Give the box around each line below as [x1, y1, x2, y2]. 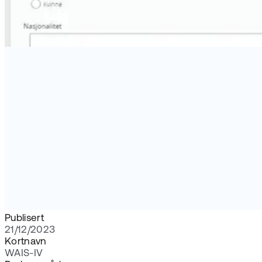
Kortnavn [5, 237, 47, 247]
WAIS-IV [5, 249, 43, 259]
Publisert [5, 213, 44, 224]
